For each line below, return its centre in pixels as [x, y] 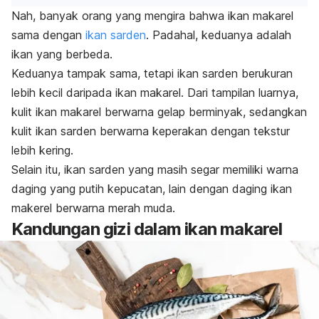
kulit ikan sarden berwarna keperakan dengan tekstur [151, 131]
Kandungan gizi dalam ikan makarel [147, 229]
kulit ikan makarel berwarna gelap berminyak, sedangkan [159, 111]
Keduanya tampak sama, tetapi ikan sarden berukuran [152, 73]
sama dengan [48, 35]
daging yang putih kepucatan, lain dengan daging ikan [152, 188]
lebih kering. [42, 150]
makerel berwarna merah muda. [93, 208]
